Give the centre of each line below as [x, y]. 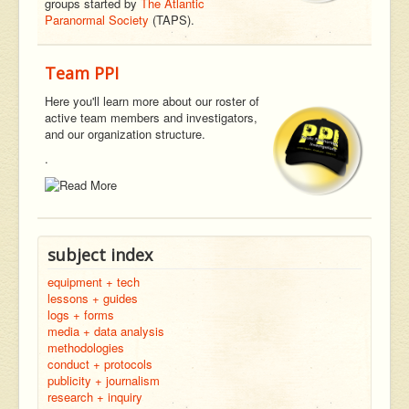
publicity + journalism [104, 380]
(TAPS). [172, 20]
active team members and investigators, [151, 118]
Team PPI [82, 73]
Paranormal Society [97, 20]
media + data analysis [106, 330]
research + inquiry [95, 396]
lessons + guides [93, 298]
